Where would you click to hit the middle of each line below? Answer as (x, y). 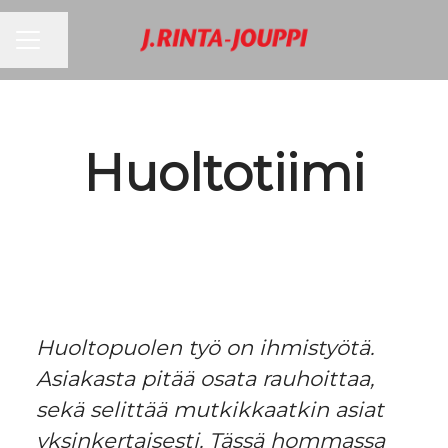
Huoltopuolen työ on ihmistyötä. (205, 347)
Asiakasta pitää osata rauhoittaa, (205, 378)
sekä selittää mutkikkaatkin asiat (210, 409)
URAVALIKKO (66, 48)
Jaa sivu (69, 49)
